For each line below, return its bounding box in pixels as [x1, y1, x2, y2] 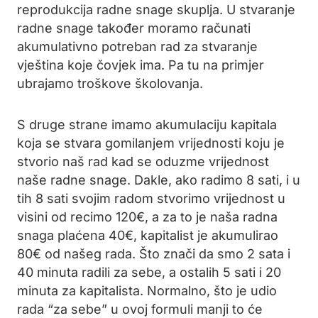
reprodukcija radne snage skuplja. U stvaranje [17, 2, 295, 17]
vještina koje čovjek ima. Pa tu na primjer [17, 57, 264, 72]
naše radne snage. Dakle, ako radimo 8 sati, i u [17, 172, 300, 187]
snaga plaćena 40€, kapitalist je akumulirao [17, 228, 278, 243]
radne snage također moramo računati [17, 21, 251, 35]
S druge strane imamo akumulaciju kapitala [17, 117, 277, 132]
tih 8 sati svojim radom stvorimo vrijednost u [17, 191, 285, 206]
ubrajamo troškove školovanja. [17, 76, 203, 91]
